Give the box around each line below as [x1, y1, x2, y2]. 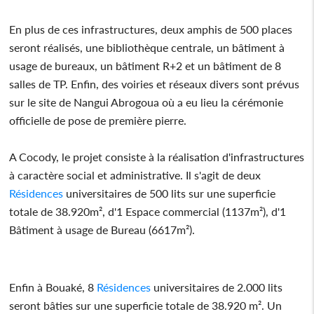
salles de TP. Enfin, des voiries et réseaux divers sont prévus [9, 76, 300, 90]
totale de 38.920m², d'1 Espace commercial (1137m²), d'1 [9, 204, 287, 218]
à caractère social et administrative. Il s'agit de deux [9, 168, 261, 182]
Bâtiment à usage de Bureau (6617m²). [9, 222, 196, 236]
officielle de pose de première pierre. [9, 113, 187, 127]
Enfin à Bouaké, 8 [9, 280, 97, 294]
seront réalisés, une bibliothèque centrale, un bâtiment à [9, 40, 285, 54]
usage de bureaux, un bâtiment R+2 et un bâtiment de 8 [9, 58, 282, 72]
